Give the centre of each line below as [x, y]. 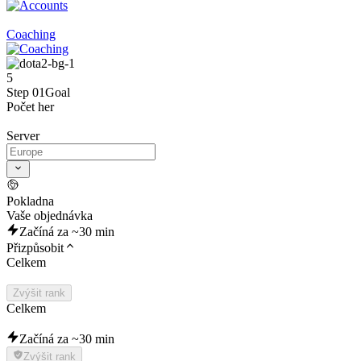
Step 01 [26, 93]
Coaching [31, 35]
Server [23, 136]
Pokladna [30, 201]
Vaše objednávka [50, 216]
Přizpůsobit [35, 248]
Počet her [30, 107]
